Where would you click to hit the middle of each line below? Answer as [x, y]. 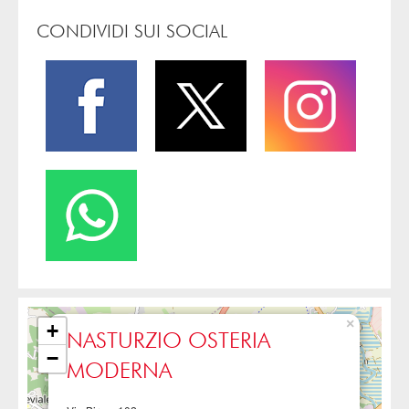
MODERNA [119, 371]
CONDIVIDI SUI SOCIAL [132, 31]
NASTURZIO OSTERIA [168, 341]
